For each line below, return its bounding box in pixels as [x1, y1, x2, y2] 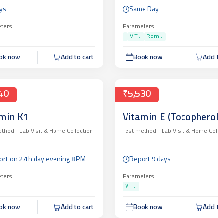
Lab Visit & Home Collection [18, 128, 93, 134]
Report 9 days [129, 156, 171, 163]
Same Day [129, 5, 159, 13]
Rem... [146, 33, 163, 39]
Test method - [122, 128, 160, 134]
